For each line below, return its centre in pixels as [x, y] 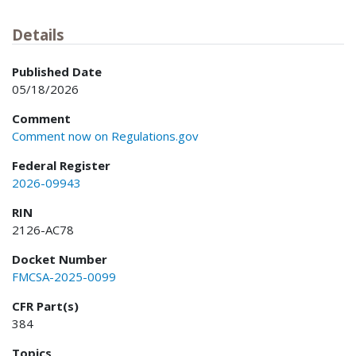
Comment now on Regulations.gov [105, 135]
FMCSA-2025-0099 [64, 276]
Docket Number [60, 259]
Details [38, 35]
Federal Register [61, 165]
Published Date [57, 71]
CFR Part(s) [45, 306]
